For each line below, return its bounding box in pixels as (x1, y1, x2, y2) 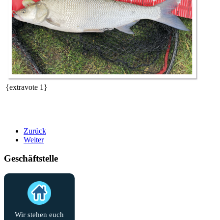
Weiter (24, 135, 44, 144)
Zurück (24, 126, 46, 135)
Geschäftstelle (4, 153, 58, 164)
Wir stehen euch (14, 211, 64, 219)
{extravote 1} (5, 82, 48, 91)
